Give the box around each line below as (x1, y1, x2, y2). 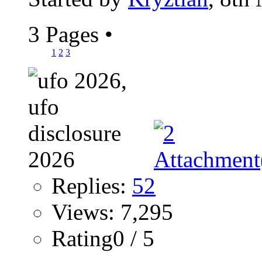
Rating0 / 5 (51, 226, 154, 251)
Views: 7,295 (51, 199, 173, 225)
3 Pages (28, 22, 105, 47)
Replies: (51, 173, 132, 199)
